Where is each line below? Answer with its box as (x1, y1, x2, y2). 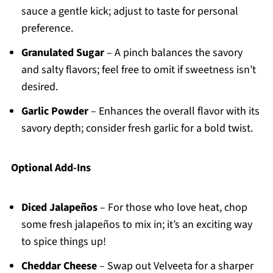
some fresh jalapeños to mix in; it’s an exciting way (21, 217, 252, 233)
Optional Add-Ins (10, 160, 91, 176)
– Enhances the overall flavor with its (88, 104, 260, 119)
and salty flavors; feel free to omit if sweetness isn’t (21, 62, 256, 78)
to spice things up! (21, 234, 106, 250)
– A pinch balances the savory (104, 45, 243, 61)
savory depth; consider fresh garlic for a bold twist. (21, 121, 253, 136)
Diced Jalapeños (21, 200, 97, 216)
